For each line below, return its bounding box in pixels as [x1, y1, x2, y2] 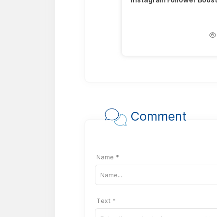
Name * [96, 153, 119, 161]
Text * [96, 197, 116, 204]
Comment [127, 108, 186, 124]
